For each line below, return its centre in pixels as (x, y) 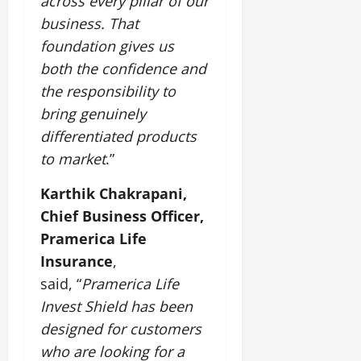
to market (73, 159)
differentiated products (118, 137)
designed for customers (121, 329)
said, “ (61, 284)
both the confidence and (123, 69)
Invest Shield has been (116, 307)
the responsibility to (108, 91)
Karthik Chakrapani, (114, 194)
